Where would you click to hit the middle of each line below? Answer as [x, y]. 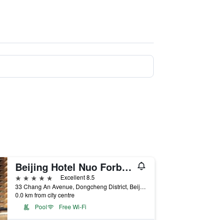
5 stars [26, 177]
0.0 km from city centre [45, 195]
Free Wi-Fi [72, 206]
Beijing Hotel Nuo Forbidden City [126, 167]
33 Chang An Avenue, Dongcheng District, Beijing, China [143, 186]
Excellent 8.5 [77, 177]
